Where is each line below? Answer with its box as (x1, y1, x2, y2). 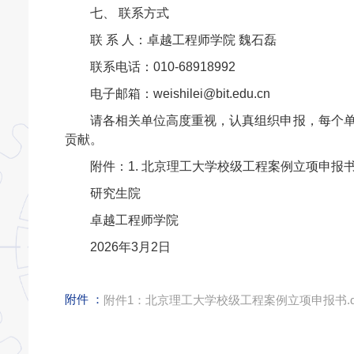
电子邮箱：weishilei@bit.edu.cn (89, 86, 270, 100)
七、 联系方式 (89, 6, 169, 20)
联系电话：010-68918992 (89, 59, 235, 73)
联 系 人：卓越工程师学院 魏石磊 (89, 32, 277, 47)
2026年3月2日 (89, 239, 196, 254)
